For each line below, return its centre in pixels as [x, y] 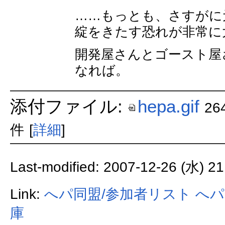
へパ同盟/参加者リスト [118, 194]
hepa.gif [168, 106]
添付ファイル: [69, 106]
